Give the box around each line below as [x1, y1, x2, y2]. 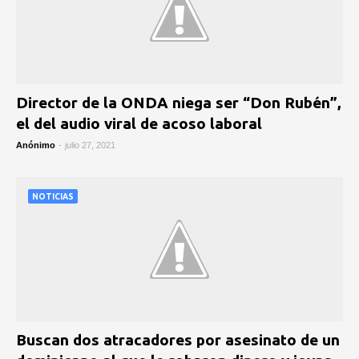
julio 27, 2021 [65, 140, 115, 150]
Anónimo [16, 140, 55, 150]
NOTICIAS [32, 192, 74, 201]
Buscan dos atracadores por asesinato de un [16, 331, 340, 349]
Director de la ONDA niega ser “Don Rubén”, [16, 94, 341, 111]
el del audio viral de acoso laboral [16, 115, 262, 132]
